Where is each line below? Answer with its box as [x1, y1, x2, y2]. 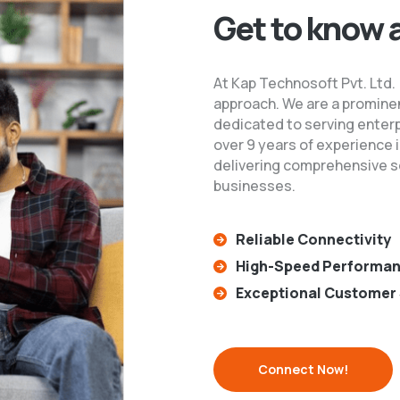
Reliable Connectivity [236, 229, 391, 249]
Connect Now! [258, 361, 348, 378]
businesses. [213, 176, 296, 196]
